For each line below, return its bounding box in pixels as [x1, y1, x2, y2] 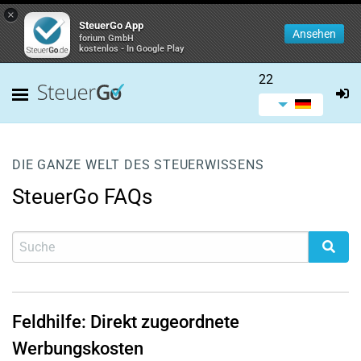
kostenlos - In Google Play [79, 44, 185, 54]
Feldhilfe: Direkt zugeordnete [12, 312, 239, 332]
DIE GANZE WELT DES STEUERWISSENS [12, 157, 264, 172]
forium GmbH [79, 33, 134, 44]
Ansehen [293, 27, 336, 40]
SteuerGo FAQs [12, 185, 152, 209]
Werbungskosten [12, 338, 143, 359]
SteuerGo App [79, 19, 143, 31]
